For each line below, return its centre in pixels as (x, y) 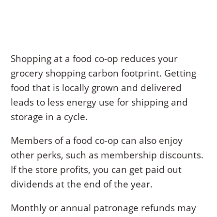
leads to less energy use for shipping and (100, 102)
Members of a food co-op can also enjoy (97, 141)
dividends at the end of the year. (82, 184)
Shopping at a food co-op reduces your (94, 59)
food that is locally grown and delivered (96, 88)
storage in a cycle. (49, 117)
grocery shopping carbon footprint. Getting (104, 73)
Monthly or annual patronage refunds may (104, 208)
